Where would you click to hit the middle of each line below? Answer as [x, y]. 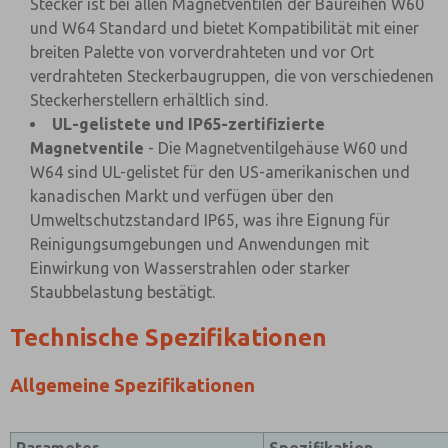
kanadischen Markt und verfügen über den [182, 196]
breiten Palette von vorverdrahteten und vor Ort [202, 52]
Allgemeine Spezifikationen [132, 385]
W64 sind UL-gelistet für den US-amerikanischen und [220, 172]
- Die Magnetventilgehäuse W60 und [276, 148]
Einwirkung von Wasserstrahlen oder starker [190, 268]
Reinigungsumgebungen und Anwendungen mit [199, 244]
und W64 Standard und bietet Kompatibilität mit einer [224, 28]
